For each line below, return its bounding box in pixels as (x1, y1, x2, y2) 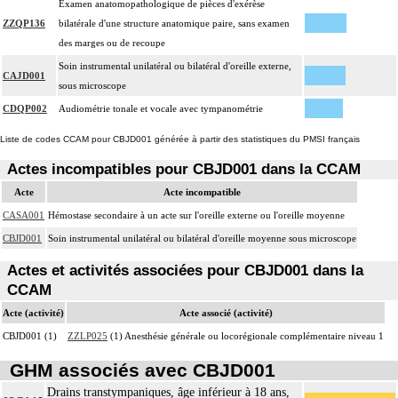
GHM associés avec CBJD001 (9, 360, 275, 381)
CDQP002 (3, 103, 47, 115)
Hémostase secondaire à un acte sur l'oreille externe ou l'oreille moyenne (48, 209, 345, 220)
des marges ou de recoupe (59, 37, 165, 49)
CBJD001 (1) (3, 330, 57, 341)
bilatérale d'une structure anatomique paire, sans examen (59, 18, 290, 29)
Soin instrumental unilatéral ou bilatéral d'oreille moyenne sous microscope (48, 232, 356, 243)
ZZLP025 (68, 330, 107, 341)
